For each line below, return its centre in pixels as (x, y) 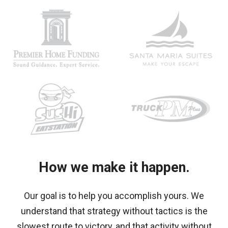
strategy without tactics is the (147, 211)
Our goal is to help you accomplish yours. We (114, 196)
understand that (53, 211)
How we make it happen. (114, 167)
